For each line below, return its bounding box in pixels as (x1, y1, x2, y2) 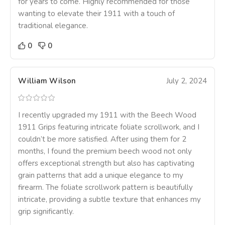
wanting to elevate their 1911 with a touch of (18, 9, 175, 19)
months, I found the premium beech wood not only (18, 146, 192, 157)
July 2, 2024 (166, 76, 207, 86)
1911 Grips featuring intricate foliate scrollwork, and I (18, 122, 199, 133)
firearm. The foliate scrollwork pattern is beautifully (18, 182, 193, 193)
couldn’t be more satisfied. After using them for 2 (18, 134, 186, 145)
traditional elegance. (18, 21, 88, 31)
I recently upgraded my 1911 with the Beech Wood (18, 110, 196, 121)
